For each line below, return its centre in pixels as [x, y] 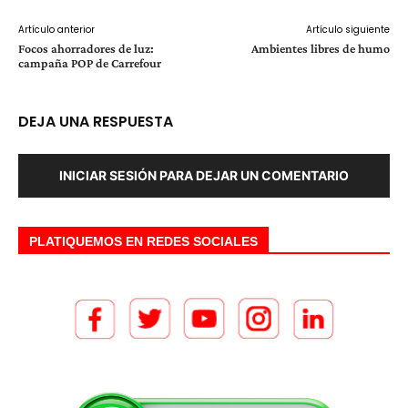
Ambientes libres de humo [320, 49]
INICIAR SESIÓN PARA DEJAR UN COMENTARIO [204, 176]
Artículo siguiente [347, 30]
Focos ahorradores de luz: [86, 49]
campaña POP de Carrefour [90, 63]
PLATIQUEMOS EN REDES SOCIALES [143, 242]
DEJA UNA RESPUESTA [96, 122]
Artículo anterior [56, 30]
